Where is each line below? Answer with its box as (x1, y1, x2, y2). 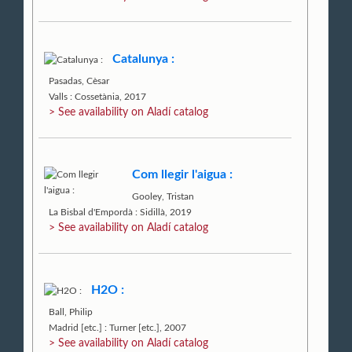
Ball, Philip (49, 307, 93, 317)
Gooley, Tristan (132, 191, 195, 201)
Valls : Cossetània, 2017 (49, 91, 147, 101)
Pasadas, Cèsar (49, 75, 110, 86)
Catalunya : (112, 52, 175, 65)
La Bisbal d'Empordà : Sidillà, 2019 (49, 207, 192, 217)
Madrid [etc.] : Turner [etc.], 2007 (49, 323, 187, 333)
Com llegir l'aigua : (132, 167, 233, 181)
